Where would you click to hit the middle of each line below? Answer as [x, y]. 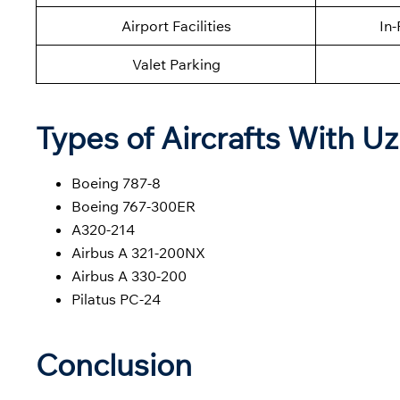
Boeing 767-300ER [133, 207]
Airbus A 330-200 [129, 276]
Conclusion [114, 364]
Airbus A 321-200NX [138, 253]
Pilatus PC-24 [116, 300]
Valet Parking [176, 65]
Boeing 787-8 [116, 183]
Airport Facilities [176, 26]
